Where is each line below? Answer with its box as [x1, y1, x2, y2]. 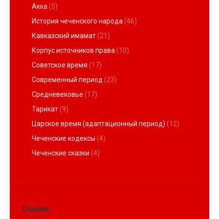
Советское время [32, 61, 88, 69]
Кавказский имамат [32, 32, 96, 40]
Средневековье [32, 90, 83, 98]
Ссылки [22, 204, 49, 214]
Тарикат [32, 105, 58, 113]
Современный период [32, 76, 103, 84]
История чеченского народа [32, 17, 123, 25]
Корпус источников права [32, 46, 115, 54]
